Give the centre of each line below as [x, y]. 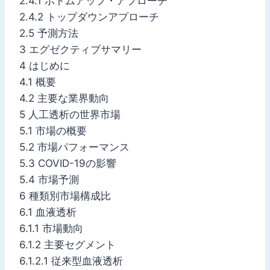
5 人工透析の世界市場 [70, 114]
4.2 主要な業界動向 [64, 98]
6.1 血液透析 [48, 212]
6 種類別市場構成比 [65, 196]
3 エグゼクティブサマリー [80, 49]
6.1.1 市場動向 [51, 228]
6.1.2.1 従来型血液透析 [71, 261]
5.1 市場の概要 [53, 130]
